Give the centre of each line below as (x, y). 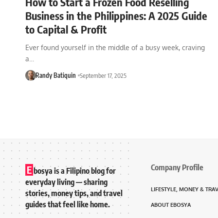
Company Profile (177, 167)
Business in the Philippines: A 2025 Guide (116, 15)
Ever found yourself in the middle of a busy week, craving (115, 47)
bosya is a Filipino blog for (75, 171)
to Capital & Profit (66, 29)
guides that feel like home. (68, 204)
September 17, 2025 (103, 75)
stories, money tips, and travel (74, 193)
